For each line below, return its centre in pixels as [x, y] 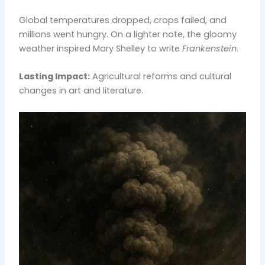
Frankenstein [210, 48]
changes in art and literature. [81, 91]
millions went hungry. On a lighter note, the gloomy [128, 34]
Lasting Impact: [55, 77]
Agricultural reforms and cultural [161, 77]
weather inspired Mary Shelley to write [101, 48]
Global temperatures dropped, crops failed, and [123, 20]
